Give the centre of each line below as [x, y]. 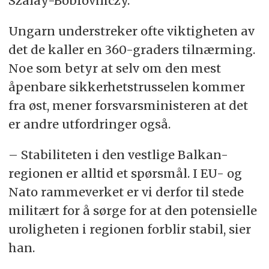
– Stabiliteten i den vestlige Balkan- [118, 155]
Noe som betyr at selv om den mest [114, 68]
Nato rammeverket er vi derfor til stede [126, 192]
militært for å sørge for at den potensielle [132, 211]
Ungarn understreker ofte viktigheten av [131, 31]
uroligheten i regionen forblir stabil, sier [129, 229]
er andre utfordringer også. [89, 124]
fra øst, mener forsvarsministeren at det [128, 106]
